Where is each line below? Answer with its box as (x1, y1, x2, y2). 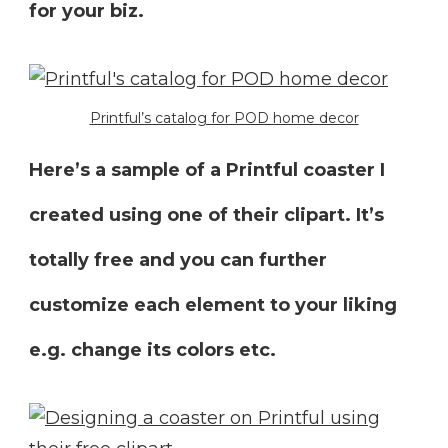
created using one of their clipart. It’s (29, 204, 384, 227)
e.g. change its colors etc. (29, 339, 276, 362)
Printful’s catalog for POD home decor (89, 109, 359, 128)
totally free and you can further (29, 249, 327, 272)
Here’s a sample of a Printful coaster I (29, 159, 385, 182)
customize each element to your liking (29, 294, 397, 317)
